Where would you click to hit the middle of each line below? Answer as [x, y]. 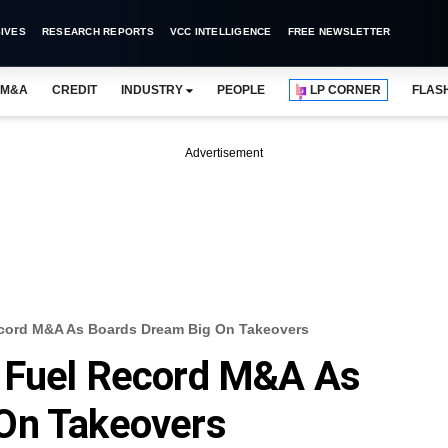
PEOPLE [241, 90]
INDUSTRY [151, 90]
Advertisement [224, 153]
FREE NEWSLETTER [339, 31]
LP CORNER [346, 90]
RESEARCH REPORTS [97, 31]
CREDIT [74, 90]
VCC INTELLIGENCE [220, 31]
